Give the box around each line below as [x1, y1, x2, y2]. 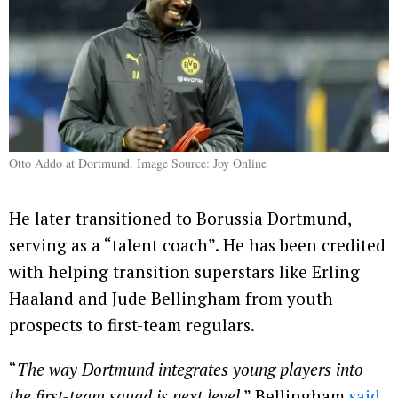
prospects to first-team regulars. [9, 314, 255, 337]
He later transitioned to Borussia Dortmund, [9, 207, 351, 230]
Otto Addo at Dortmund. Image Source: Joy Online [9, 155, 267, 172]
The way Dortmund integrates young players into [17, 358, 363, 381]
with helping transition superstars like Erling [9, 260, 360, 283]
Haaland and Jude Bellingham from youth [9, 287, 333, 310]
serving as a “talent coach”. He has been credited [9, 234, 386, 257]
